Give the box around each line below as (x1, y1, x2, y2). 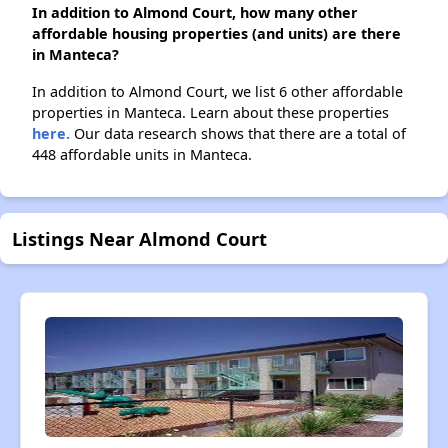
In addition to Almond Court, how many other (32, 3, 358, 23)
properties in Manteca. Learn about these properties (32, 103, 389, 123)
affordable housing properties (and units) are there (32, 24, 401, 44)
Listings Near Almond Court (12, 226, 267, 252)
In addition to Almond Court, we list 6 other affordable (32, 82, 403, 102)
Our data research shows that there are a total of (70, 124, 406, 144)
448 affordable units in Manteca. (32, 145, 252, 165)
